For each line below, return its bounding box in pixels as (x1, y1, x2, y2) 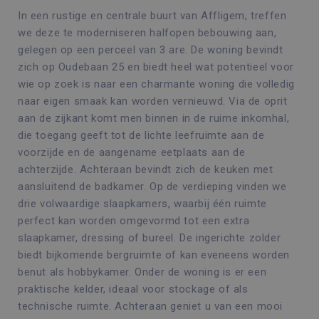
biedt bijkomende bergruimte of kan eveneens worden (18, 249, 291, 261)
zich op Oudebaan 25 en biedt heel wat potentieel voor (18, 61, 294, 73)
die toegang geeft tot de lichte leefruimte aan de (18, 129, 265, 142)
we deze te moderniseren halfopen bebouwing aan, (18, 26, 277, 39)
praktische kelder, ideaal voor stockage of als (18, 283, 249, 296)
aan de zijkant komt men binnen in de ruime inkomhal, (18, 112, 290, 125)
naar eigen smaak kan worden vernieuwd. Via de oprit (18, 95, 288, 108)
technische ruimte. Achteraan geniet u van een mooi (18, 300, 283, 313)
